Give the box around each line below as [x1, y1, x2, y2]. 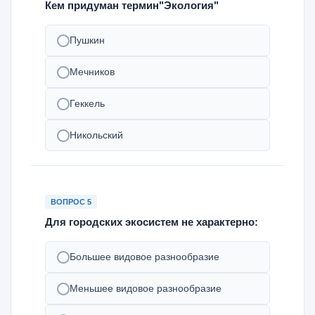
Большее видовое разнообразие [70, 251, 219, 262]
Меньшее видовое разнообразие [70, 283, 221, 294]
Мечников [70, 66, 115, 77]
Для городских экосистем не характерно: [45, 216, 258, 228]
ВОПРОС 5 [51, 198, 91, 206]
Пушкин [70, 34, 105, 46]
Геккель [70, 98, 105, 109]
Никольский [70, 129, 123, 141]
